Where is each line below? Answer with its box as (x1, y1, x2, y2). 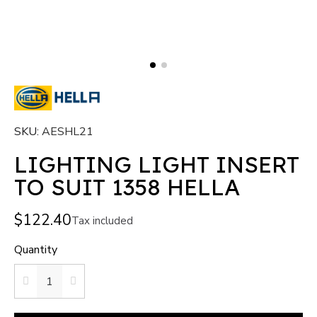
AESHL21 (42, 124, 93, 140)
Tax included (71, 213, 133, 228)
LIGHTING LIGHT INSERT (14, 150, 299, 179)
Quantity (14, 242, 57, 258)
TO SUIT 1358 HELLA (14, 173, 240, 202)
